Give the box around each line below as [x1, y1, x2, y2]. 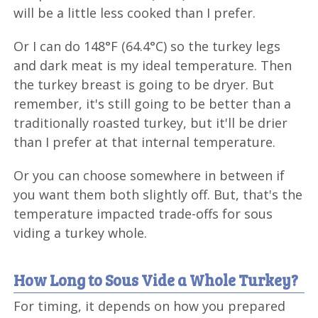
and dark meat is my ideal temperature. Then [13, 56, 292, 74]
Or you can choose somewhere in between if [13, 166, 285, 184]
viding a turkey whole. [13, 224, 148, 241]
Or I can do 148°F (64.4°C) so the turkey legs [13, 37, 281, 55]
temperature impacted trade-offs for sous [13, 204, 273, 222]
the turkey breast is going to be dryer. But [13, 75, 275, 93]
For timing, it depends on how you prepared [13, 297, 286, 314]
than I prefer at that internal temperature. [13, 133, 276, 150]
